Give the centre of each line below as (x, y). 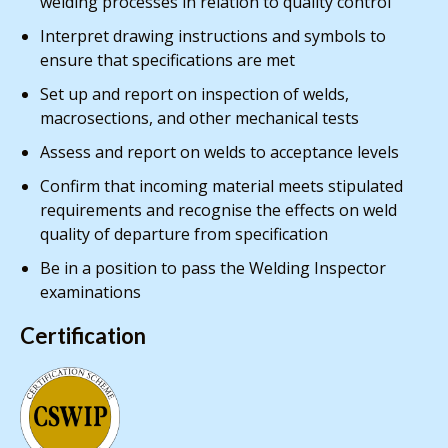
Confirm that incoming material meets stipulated (221, 186)
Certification (83, 336)
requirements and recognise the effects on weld (218, 210)
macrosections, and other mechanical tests (199, 118)
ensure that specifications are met (169, 60)
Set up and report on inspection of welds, (194, 94)
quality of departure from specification (186, 234)
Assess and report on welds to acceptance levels (221, 152)
